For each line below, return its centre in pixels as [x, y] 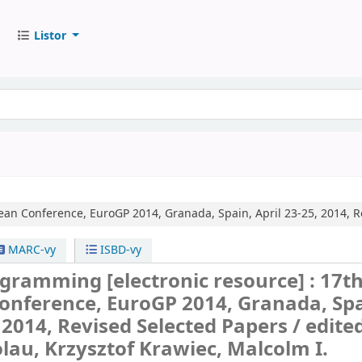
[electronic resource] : [214, 281]
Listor [50, 36]
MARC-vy [30, 250]
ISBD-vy [120, 250]
